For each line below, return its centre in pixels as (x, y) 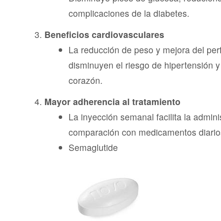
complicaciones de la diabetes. (129, 13)
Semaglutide (93, 147)
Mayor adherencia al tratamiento (112, 102)
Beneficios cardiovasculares (104, 35)
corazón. (86, 80)
